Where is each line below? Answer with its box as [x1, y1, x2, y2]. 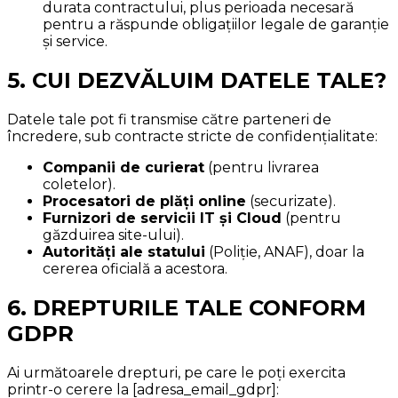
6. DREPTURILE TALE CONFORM [7, 294, 366, 321]
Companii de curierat [43, 159, 204, 177]
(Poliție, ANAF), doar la [205, 243, 364, 261]
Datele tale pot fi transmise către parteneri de [7, 111, 331, 129]
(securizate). [246, 193, 336, 211]
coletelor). [43, 176, 115, 194]
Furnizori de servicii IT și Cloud [43, 210, 282, 227]
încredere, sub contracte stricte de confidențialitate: [7, 128, 378, 146]
